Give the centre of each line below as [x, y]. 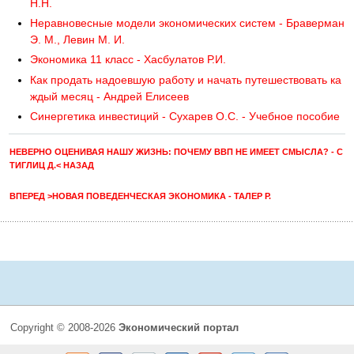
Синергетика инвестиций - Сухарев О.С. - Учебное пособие [185, 116]
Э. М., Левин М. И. [78, 40]
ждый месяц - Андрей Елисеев [110, 96]
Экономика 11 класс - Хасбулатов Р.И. [128, 60]
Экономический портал [178, 328]
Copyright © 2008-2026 [64, 328]
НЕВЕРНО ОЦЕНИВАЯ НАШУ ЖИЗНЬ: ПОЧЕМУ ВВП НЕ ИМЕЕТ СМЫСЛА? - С [176, 151]
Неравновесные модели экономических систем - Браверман [188, 23]
